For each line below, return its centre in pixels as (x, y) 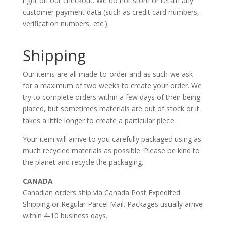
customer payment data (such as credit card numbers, (111, 12)
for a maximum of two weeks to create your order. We (112, 86)
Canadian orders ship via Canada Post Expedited (101, 192)
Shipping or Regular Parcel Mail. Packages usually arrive (112, 204)
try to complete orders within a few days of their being (111, 97)
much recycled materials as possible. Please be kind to (111, 151)
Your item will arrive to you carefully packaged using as (112, 139)
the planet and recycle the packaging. (83, 162)
